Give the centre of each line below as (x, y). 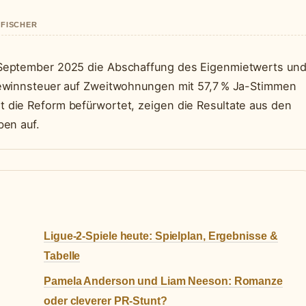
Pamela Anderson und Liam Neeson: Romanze (163, 281)
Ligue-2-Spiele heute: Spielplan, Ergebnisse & (161, 236)
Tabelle (62, 256)
